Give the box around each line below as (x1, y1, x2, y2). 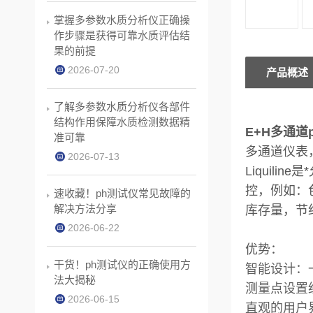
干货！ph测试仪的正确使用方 (54, 259, 191, 271)
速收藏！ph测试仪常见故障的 (54, 187, 191, 200)
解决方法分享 (54, 203, 117, 215)
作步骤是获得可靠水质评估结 (54, 29, 190, 42)
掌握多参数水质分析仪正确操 (54, 14, 190, 27)
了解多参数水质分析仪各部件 (54, 101, 190, 113)
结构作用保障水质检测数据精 (54, 116, 190, 129)
